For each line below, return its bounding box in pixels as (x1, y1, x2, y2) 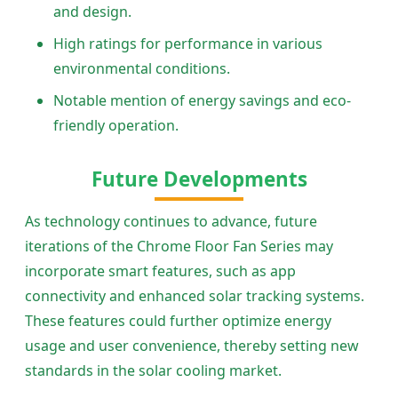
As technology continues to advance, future (25, 211, 317, 232)
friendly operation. (53, 115, 179, 136)
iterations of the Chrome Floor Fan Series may (25, 236, 333, 257)
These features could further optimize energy (25, 311, 331, 331)
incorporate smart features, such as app (25, 261, 296, 282)
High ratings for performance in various (53, 34, 322, 54)
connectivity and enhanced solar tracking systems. (25, 286, 364, 306)
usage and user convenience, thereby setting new (25, 336, 359, 356)
